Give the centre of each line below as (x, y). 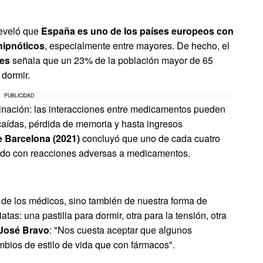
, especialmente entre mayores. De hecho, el (137, 46)
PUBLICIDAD (19, 95)
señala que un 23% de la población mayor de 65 (112, 60)
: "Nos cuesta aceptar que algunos (121, 230)
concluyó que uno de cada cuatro (150, 139)
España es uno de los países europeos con (137, 31)
